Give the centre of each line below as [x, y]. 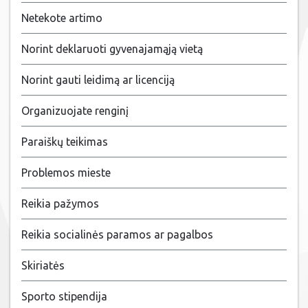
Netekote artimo [62, 18]
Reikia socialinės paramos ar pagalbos [117, 234]
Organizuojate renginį [75, 111]
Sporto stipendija [64, 296]
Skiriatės [43, 265]
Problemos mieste [66, 173]
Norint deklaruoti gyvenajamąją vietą [112, 49]
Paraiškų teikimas [65, 142]
